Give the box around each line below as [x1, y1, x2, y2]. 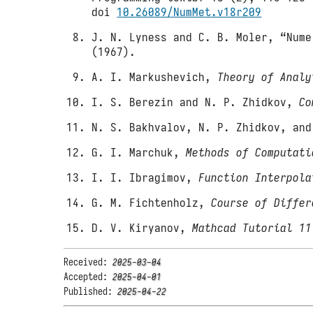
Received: [64, 256, 113, 269]
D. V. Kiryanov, [92, 220, 193, 236]
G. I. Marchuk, [92, 145, 187, 161]
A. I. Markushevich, [92, 69, 218, 85]
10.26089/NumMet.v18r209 [117, 4, 262, 20]
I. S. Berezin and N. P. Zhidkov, [92, 94, 300, 110]
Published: [64, 285, 118, 298]
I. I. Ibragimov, [92, 170, 199, 186]
